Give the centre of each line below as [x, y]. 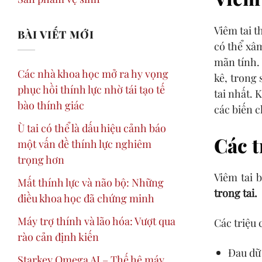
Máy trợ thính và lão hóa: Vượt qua [96, 220]
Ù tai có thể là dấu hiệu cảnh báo [92, 127]
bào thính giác [51, 105]
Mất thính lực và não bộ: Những [91, 182]
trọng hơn [41, 159]
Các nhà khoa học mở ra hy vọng [93, 73]
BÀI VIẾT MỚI [56, 34]
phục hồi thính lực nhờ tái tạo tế [91, 89]
